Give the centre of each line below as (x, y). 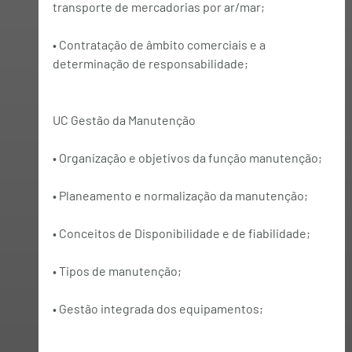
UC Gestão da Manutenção (124, 119)
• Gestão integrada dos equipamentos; (158, 308)
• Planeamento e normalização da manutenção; (180, 195)
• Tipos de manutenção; (117, 270)
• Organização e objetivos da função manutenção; (187, 157)
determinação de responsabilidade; (150, 63)
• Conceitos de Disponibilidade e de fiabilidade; (181, 233)
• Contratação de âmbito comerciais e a (160, 44)
